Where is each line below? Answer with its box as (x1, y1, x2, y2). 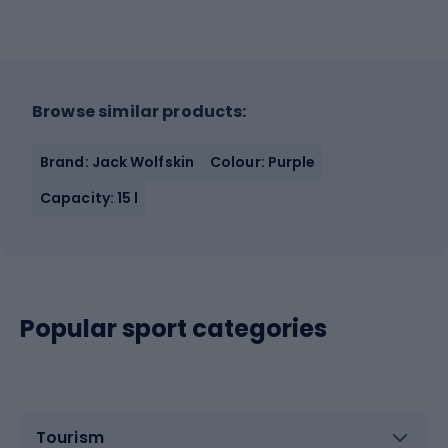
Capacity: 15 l (40, 188, 139, 208)
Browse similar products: (32, 100, 247, 123)
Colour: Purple (210, 152, 316, 172)
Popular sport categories (20, 312, 327, 345)
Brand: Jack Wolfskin (40, 152, 194, 172)
